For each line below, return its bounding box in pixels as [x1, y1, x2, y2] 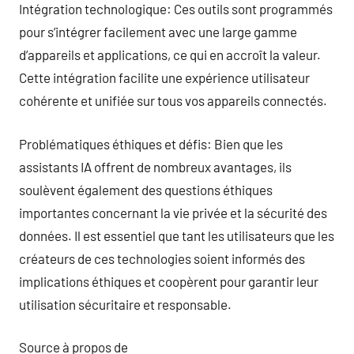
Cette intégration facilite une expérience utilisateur [19, 70, 310, 85]
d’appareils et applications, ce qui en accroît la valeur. [19, 47, 321, 62]
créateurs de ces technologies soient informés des [19, 250, 305, 266]
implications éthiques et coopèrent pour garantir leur [19, 273, 318, 289]
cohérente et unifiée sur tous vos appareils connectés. [19, 92, 327, 108]
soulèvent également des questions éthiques [19, 181, 273, 198]
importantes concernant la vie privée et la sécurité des [19, 204, 327, 220]
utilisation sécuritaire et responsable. [19, 296, 232, 312]
